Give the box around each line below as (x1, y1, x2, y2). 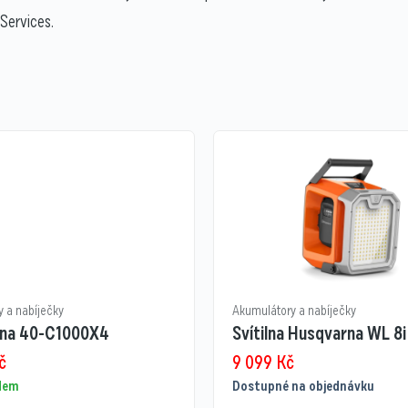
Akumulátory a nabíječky (231, 301, 356, 321)
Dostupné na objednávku (231, 376, 374, 397)
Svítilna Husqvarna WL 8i (231, 321, 406, 347)
